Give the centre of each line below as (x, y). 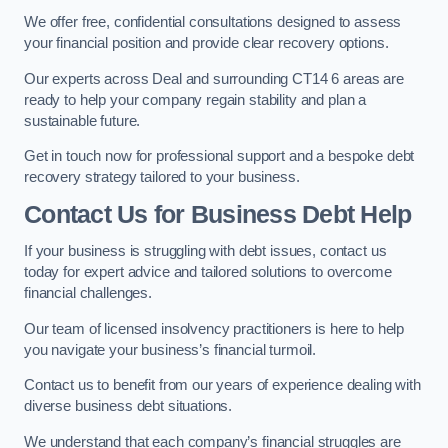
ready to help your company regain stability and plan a (195, 99)
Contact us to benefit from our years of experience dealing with (222, 385)
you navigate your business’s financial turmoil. (170, 349)
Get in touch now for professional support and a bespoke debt (219, 156)
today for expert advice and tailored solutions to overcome (208, 272)
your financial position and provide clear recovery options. (206, 43)
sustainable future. (82, 120)
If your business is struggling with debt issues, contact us (205, 251)
